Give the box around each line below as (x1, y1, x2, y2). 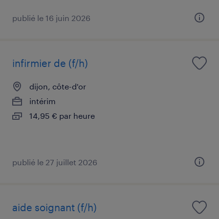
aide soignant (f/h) (12, 201, 97, 213)
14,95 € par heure (29, 110, 95, 120)
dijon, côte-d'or (29, 81, 86, 91)
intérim (29, 96, 56, 106)
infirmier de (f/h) (12, 57, 88, 69)
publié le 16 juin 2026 (12, 13, 90, 22)
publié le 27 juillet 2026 (12, 157, 97, 167)
